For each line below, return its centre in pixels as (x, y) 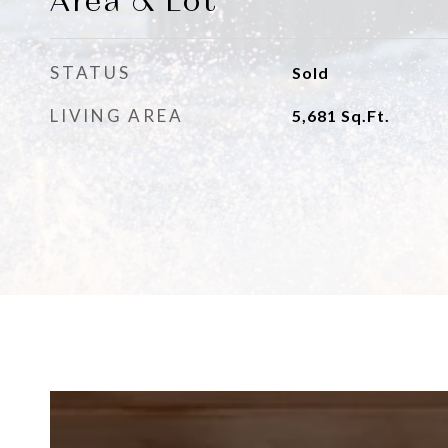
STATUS (90, 72)
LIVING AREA (117, 115)
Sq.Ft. (365, 115)
